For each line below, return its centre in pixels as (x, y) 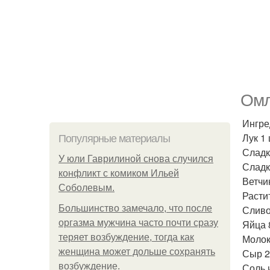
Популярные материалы (114, 139)
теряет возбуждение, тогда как (126, 237)
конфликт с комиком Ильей (119, 173)
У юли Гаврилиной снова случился (136, 159)
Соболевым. (86, 188)
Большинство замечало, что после (135, 208)
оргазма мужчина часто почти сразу (138, 223)
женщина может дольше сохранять (137, 252)
